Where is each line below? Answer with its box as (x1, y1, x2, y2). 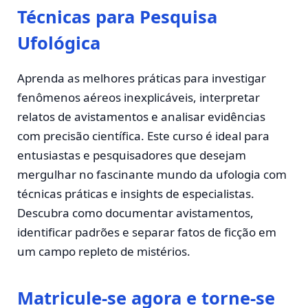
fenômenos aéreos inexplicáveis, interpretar (17, 89, 260, 105)
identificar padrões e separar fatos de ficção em (17, 223, 276, 240)
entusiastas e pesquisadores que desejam (17, 146, 246, 163)
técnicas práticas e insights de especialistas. (17, 185, 254, 201)
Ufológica (17, 30, 100, 54)
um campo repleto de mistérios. (17, 243, 190, 259)
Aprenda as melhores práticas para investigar (17, 69, 266, 86)
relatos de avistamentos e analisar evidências (17, 108, 265, 124)
